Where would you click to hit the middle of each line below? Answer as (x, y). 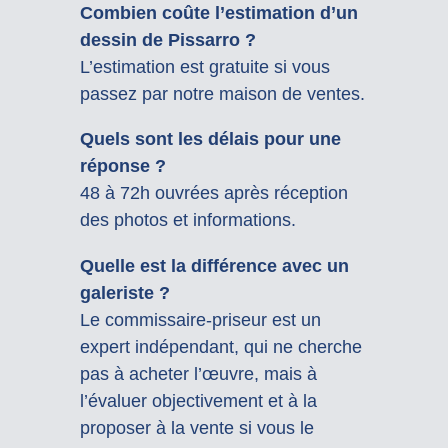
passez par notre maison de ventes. (222, 94)
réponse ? (122, 166)
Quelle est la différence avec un (214, 265)
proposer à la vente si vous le (196, 427)
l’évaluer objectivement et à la (198, 400)
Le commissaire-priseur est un (200, 319)
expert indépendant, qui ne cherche (220, 346)
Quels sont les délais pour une (210, 139)
